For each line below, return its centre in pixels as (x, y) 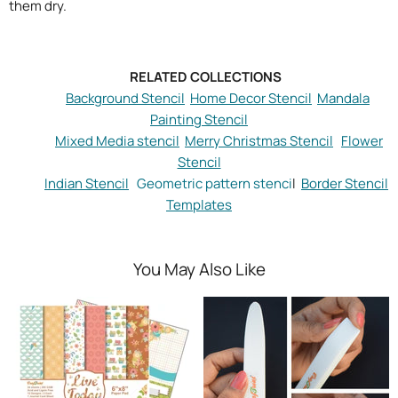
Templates (199, 205)
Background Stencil (125, 98)
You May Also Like (199, 269)
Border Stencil (345, 183)
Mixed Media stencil (117, 141)
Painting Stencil (199, 119)
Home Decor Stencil (251, 98)
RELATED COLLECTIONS (199, 77)
